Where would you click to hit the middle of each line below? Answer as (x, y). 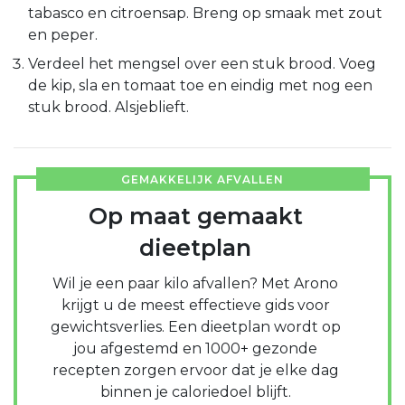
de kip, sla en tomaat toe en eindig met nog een (200, 85)
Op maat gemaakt (195, 216)
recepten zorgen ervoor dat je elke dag (195, 370)
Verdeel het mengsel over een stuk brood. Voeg (202, 63)
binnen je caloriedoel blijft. (195, 391)
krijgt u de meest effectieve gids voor (195, 305)
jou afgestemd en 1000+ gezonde (195, 348)
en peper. (63, 34)
